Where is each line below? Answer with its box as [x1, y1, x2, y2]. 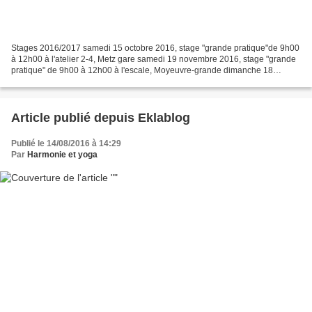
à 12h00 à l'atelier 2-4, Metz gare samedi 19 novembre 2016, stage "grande [11, 54, 296, 64]
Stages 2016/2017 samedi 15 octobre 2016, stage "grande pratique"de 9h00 [11, 42, 299, 53]
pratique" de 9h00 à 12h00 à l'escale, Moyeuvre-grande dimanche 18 [11, 65, 273, 75]
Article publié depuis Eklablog [138, 110, 190, 125]
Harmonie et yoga [27, 149, 97, 159]
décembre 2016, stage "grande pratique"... [11, 76, 171, 86]
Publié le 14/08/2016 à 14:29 [11, 138, 121, 148]
